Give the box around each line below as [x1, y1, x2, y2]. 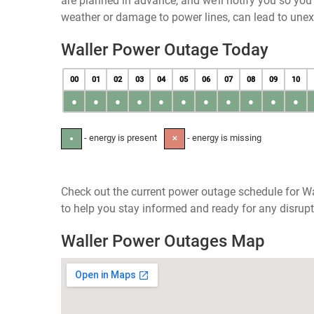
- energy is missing [185, 132, 261, 143]
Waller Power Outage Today [61, 40, 268, 60]
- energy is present [82, 132, 157, 143]
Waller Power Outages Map [61, 231, 265, 251]
